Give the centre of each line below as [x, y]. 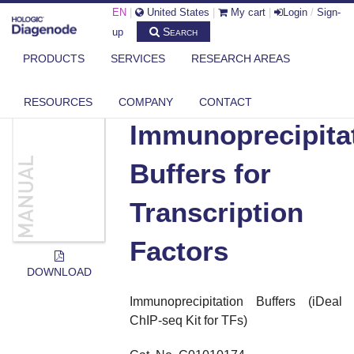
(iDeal [325, 301]
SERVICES [138, 59]
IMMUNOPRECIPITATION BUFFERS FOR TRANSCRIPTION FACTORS [177, 78]
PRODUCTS [54, 59]
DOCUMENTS [149, 65]
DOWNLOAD [59, 272]
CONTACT [226, 102]
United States [177, 12]
